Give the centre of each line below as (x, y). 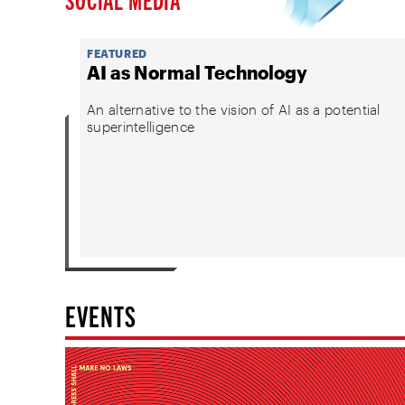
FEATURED (117, 54)
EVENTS (101, 314)
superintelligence (141, 127)
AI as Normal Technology (197, 73)
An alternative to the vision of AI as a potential (234, 110)
